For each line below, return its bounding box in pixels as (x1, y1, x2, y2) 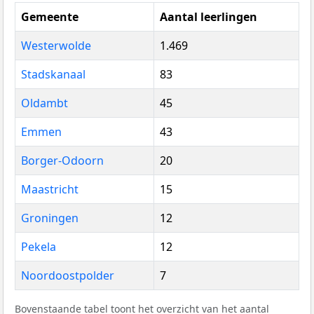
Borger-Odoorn (21, 152, 104, 168)
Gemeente (21, 8, 78, 25)
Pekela (21, 238, 56, 254)
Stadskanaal (21, 66, 86, 82)
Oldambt (21, 95, 68, 111)
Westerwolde (21, 37, 91, 53)
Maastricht (21, 181, 78, 197)
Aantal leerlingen (160, 8, 257, 25)
